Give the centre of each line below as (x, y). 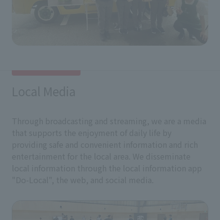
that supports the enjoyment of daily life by (92, 132)
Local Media (44, 91)
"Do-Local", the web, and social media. (83, 179)
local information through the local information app (107, 168)
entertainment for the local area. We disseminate (101, 156)
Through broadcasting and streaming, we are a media (109, 121)
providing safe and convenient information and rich (105, 144)
